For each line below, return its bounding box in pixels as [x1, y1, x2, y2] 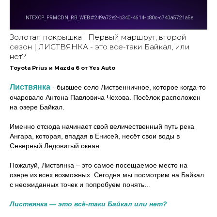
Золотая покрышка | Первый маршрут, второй [10, 32, 186, 42]
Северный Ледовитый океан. [10, 142, 101, 150]
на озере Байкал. [10, 103, 64, 111]
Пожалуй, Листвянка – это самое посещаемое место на [10, 161, 187, 169]
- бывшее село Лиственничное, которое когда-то [50, 83, 206, 91]
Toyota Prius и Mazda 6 [10, 64, 79, 71]
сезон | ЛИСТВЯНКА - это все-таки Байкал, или [10, 42, 190, 51]
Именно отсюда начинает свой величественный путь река [10, 123, 194, 130]
